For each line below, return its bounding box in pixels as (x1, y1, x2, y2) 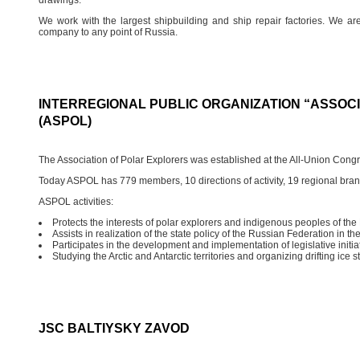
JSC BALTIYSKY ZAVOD (38, 321, 190, 335)
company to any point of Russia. (38, 26, 178, 38)
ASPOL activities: (38, 195, 113, 207)
